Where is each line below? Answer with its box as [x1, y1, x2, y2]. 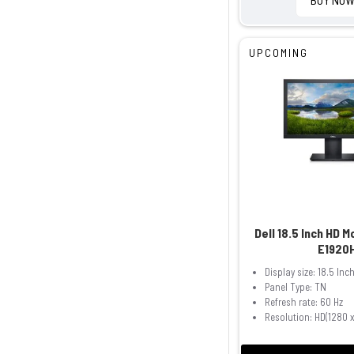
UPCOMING [248, 45, 308, 59]
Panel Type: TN [264, 281, 326, 294]
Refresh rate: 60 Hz [264, 296, 343, 309]
